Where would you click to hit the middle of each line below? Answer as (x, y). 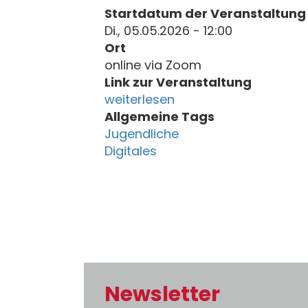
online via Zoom (153, 65)
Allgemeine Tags (159, 117)
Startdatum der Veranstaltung (205, 13)
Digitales (131, 151)
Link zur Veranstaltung (178, 82)
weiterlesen (140, 99)
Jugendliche (142, 134)
